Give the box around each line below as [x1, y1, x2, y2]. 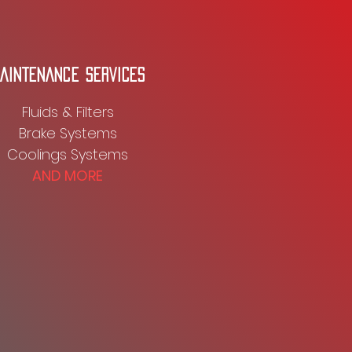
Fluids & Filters [21, 102, 114, 122]
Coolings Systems [7, 145, 128, 164]
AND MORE [32, 166, 103, 185]
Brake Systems [18, 123, 117, 143]
